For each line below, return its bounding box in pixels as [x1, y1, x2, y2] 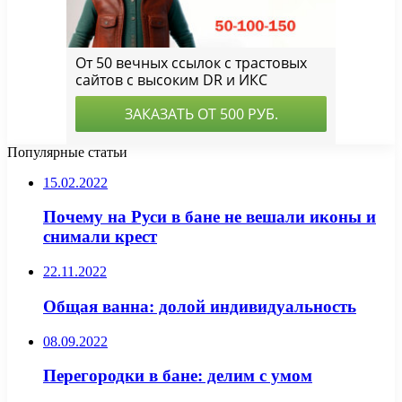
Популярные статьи [7, 144, 127, 160]
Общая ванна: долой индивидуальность [43, 296, 356, 316]
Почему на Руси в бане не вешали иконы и [43, 207, 376, 227]
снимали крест [43, 227, 157, 247]
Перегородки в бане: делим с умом [43, 366, 312, 386]
